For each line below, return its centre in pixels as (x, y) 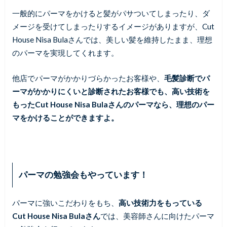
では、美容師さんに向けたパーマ (157, 216)
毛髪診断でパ (187, 78)
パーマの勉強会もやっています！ (83, 175)
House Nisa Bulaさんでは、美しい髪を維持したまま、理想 (112, 39)
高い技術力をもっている (160, 202)
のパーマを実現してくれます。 (65, 52)
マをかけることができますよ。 (65, 118)
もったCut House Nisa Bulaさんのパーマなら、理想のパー (113, 105)
